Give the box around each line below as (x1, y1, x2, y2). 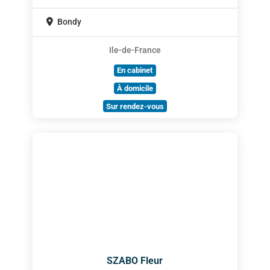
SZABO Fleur (107, 254, 163, 266)
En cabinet (117, 66, 153, 75)
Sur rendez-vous (105, 101, 164, 111)
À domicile (116, 83, 153, 93)
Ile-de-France (108, 45, 161, 55)
